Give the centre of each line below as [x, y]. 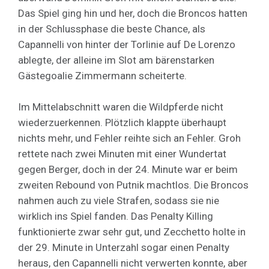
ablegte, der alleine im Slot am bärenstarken [116, 60]
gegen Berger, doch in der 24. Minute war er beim [128, 169]
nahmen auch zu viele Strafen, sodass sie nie [119, 200]
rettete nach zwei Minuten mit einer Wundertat [122, 153]
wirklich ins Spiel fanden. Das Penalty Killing [116, 216]
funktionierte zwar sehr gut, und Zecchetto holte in [132, 231]
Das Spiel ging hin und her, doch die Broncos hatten [133, 13]
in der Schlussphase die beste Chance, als [112, 29]
